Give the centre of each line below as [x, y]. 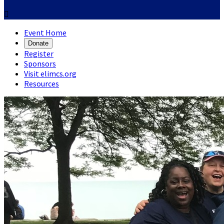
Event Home [45, 32]
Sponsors [40, 63]
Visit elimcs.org [50, 73]
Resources [41, 83]
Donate [38, 43]
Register [39, 53]
